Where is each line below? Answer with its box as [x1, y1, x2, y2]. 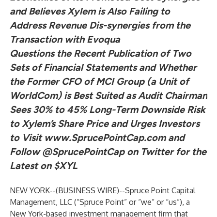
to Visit [10, 132, 44, 143]
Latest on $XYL [10, 160, 77, 171]
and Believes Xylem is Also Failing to [10, 5, 170, 17]
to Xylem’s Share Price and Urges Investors [10, 118, 200, 129]
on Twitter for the [124, 146, 206, 157]
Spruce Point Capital [125, 186, 195, 195]
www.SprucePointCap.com [44, 132, 166, 143]
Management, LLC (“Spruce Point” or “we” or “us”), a [10, 197, 190, 207]
